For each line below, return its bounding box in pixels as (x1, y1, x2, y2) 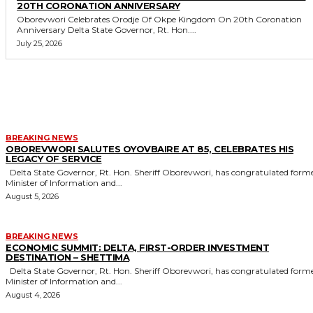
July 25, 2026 (17, 38, 62, 48)
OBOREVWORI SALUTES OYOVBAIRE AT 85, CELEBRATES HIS (6, 143, 293, 154)
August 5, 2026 (6, 191, 59, 201)
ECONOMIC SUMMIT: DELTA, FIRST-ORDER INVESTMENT (6, 241, 269, 253)
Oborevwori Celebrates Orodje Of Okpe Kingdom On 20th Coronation (17, 13, 302, 24)
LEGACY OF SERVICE (6, 152, 102, 164)
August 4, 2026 (6, 289, 60, 300)
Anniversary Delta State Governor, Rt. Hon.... (68, 24, 196, 35)
